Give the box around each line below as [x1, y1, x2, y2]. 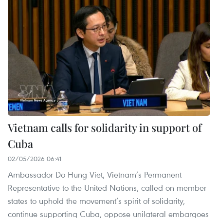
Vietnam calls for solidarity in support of [8, 120, 201, 135]
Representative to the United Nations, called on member [8, 182, 206, 194]
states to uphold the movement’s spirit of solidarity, [8, 195, 185, 207]
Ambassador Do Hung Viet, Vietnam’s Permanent [8, 169, 182, 181]
